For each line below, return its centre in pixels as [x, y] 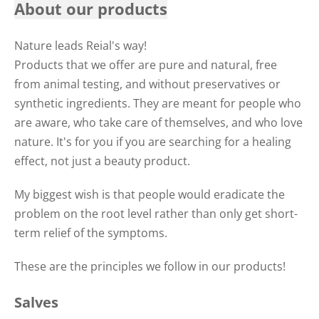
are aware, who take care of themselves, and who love [158, 122]
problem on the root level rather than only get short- [156, 213]
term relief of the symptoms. [92, 232]
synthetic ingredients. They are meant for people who [158, 103]
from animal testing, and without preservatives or [147, 84]
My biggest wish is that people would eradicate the [150, 194]
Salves [36, 302]
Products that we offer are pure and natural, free [146, 64]
